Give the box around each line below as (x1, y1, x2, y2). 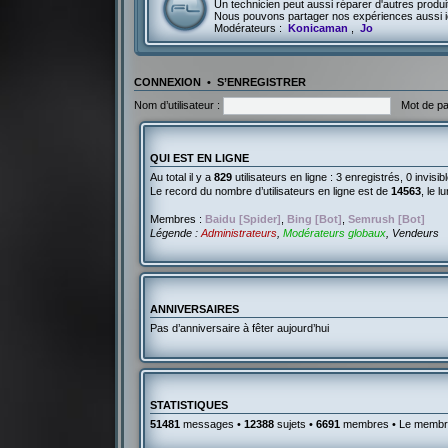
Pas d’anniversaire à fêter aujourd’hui (150, 322, 330, 335)
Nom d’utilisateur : (134, 98, 221, 111)
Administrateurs (201, 226, 278, 239)
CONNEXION (134, 75, 202, 88)
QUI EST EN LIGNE (150, 151, 250, 164)
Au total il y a (150, 170, 215, 183)
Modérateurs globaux (283, 226, 387, 239)
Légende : (150, 226, 202, 239)
